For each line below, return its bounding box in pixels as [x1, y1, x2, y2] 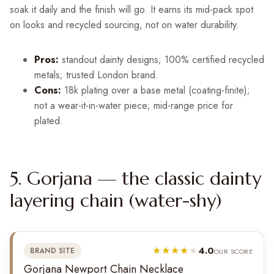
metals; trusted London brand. [34, 68, 158, 83]
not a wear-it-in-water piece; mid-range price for [34, 98, 233, 113]
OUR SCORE [213, 246, 253, 257]
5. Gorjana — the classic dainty [10, 167, 261, 190]
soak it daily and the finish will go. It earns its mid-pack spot [10, 2, 253, 17]
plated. [34, 114, 63, 128]
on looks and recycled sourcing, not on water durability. [10, 18, 239, 32]
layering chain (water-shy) [10, 189, 221, 212]
